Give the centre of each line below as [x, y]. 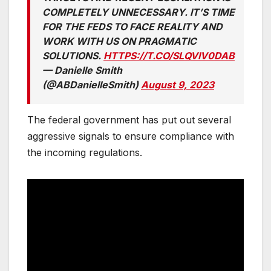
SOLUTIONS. [73, 55]
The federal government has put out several [129, 119]
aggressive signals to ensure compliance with [131, 136]
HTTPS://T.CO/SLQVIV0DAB [169, 55]
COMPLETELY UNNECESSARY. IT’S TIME [139, 12]
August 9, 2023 [178, 84]
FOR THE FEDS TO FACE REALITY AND [132, 26]
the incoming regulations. [86, 152]
